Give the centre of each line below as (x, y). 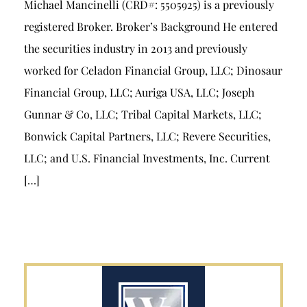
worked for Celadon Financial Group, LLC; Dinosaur (153, 70)
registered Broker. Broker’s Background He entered (151, 26)
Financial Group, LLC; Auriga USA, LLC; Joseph (139, 92)
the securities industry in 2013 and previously (136, 48)
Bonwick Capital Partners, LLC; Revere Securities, (147, 136)
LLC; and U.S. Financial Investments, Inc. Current (147, 158)
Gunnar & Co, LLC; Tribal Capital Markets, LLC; (143, 114)
